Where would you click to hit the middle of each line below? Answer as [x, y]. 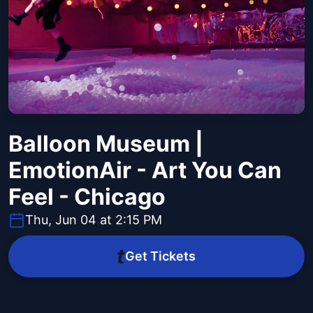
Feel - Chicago [87, 197]
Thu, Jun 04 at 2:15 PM [94, 220]
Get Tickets [160, 256]
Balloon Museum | [106, 144]
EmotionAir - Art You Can [145, 170]
